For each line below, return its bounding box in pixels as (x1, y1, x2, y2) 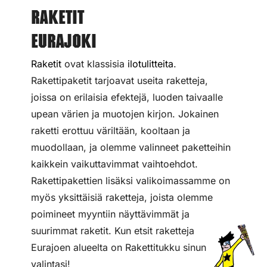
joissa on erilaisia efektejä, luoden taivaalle (31, 91, 223, 103)
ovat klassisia (61, 57, 128, 70)
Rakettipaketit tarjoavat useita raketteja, (31, 74, 208, 86)
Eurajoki (31, 33, 97, 53)
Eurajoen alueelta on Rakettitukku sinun (31, 241, 206, 253)
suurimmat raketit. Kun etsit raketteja (31, 224, 194, 237)
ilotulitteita (128, 57, 173, 70)
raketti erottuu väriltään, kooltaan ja (31, 124, 190, 136)
